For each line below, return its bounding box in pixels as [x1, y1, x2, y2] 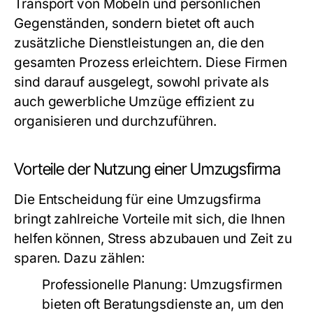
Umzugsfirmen [186, 277, 282, 293]
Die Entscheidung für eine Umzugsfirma [14, 191, 261, 208]
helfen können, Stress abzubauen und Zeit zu [14, 231, 292, 247]
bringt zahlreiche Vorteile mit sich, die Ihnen [14, 211, 285, 227]
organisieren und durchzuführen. [14, 113, 217, 129]
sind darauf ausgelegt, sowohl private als [14, 74, 270, 90]
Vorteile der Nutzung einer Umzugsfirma [14, 159, 281, 179]
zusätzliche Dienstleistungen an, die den [14, 35, 265, 51]
